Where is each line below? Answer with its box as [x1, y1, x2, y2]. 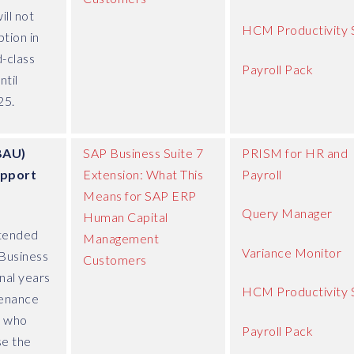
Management [83, 230, 159, 246]
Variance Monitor [242, 244, 341, 260]
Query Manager [242, 205, 333, 221]
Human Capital [83, 209, 168, 224]
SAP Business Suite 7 [83, 145, 203, 160]
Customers [83, 251, 147, 267]
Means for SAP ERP [83, 187, 197, 203]
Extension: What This [83, 166, 203, 182]
